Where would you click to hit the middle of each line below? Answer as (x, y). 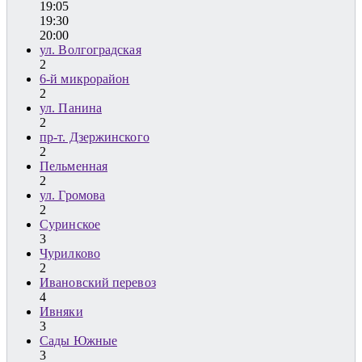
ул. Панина (71, 108)
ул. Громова (73, 196)
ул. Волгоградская (90, 50)
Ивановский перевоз (98, 283)
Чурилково (70, 254)
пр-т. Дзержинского (95, 137)
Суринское (70, 225)
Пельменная (74, 166)
